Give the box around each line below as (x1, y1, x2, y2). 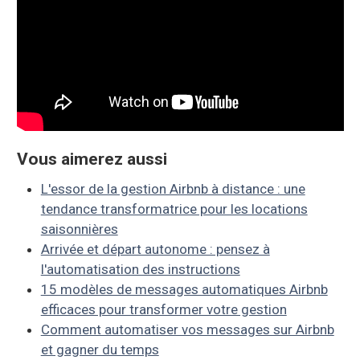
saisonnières (40, 220, 118, 237)
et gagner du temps (40, 341, 159, 358)
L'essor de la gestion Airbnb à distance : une (40, 180, 305, 197)
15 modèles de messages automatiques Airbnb (40, 280, 328, 297)
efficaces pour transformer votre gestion (40, 301, 287, 317)
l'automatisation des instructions (40, 260, 240, 277)
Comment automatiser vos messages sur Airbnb (40, 321, 334, 337)
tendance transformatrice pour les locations (40, 200, 308, 217)
